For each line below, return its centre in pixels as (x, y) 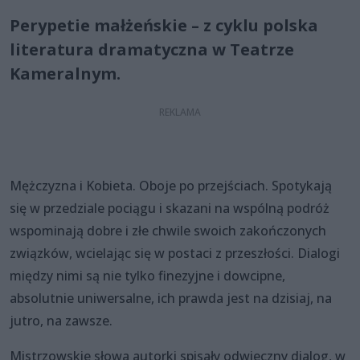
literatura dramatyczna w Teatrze (152, 49)
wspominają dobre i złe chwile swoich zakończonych (168, 230)
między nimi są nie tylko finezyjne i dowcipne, (147, 275)
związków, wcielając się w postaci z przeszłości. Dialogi (175, 253)
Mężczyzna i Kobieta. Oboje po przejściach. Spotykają (171, 185)
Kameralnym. (65, 73)
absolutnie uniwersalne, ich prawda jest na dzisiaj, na (171, 298)
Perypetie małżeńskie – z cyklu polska (164, 25)
